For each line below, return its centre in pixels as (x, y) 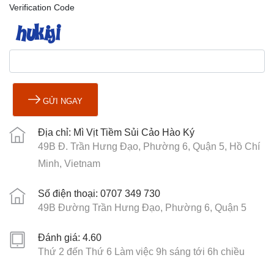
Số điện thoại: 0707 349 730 (99, 194)
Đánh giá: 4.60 (70, 238)
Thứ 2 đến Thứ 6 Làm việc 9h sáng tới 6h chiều (141, 252)
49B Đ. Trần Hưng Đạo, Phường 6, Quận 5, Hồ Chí (149, 146)
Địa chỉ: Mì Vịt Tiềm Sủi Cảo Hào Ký (116, 132)
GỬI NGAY (61, 101)
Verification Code (42, 7)
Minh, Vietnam (69, 164)
